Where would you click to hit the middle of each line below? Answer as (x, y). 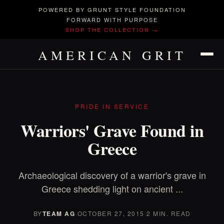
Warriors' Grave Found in (112, 130)
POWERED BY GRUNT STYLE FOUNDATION (112, 9)
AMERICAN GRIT (112, 55)
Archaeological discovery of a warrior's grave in (112, 175)
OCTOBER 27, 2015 (111, 213)
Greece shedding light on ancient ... (112, 188)
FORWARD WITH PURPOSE (112, 19)
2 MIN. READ (169, 213)
